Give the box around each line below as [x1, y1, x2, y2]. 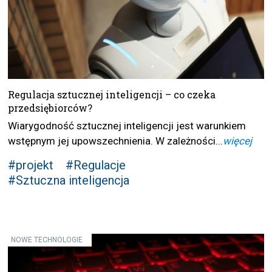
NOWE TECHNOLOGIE [11, 235, 83, 244]
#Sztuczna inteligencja [8, 172, 130, 188]
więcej [223, 134, 253, 147]
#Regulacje [66, 157, 126, 172]
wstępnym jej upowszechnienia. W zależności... [8, 134, 223, 147]
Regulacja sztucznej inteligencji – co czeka [8, 87, 216, 101]
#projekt [8, 157, 54, 172]
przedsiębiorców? [8, 101, 93, 114]
